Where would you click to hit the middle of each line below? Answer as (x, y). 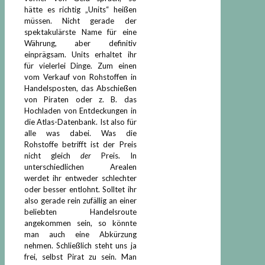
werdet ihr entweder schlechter (80, 178)
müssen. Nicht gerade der (80, 20)
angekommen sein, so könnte (80, 223)
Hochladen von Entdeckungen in (80, 110)
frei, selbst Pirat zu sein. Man (80, 256)
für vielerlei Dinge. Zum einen (80, 65)
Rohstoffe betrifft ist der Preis (80, 144)
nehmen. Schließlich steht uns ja (80, 245)
